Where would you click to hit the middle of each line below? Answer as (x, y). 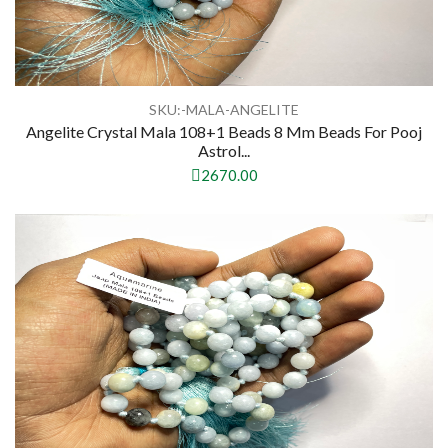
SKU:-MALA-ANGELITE (224, 110)
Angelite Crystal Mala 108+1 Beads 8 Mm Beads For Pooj (224, 132)
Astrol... (224, 151)
